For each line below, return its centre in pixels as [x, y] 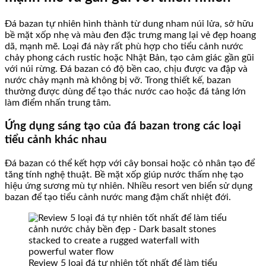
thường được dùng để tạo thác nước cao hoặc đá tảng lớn [125, 91]
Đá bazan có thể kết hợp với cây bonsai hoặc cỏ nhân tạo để [130, 164]
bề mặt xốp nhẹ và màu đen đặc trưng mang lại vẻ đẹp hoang [130, 35]
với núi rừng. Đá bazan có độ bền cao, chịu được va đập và [126, 69]
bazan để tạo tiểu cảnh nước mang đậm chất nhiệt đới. [118, 197]
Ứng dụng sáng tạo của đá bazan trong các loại [123, 126]
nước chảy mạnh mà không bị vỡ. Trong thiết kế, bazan [118, 80]
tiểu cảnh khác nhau [56, 140]
